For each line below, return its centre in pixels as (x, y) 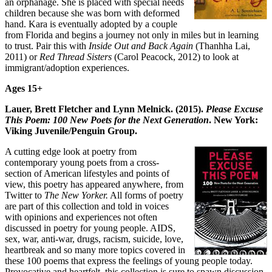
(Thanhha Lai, (222, 46)
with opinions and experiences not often (81, 217)
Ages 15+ (24, 88)
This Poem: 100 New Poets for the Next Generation (107, 120)
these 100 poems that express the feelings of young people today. (129, 260)
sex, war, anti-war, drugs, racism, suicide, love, (94, 239)
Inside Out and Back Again (141, 46)
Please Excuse (234, 109)
